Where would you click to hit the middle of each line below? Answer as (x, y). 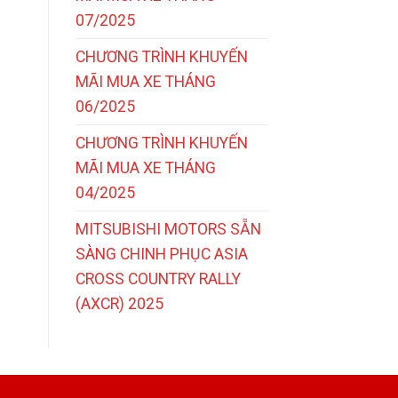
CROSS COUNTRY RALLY (158, 279)
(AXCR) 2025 (119, 303)
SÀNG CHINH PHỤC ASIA (161, 254)
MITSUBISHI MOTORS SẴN (168, 229)
